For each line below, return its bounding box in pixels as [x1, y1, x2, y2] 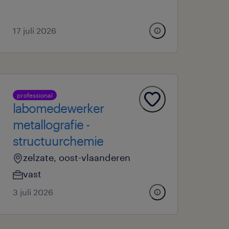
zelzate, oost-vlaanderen [23, 152, 131, 163]
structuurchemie [13, 133, 104, 148]
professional [17, 91, 53, 99]
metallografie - [13, 117, 90, 132]
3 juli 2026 [13, 187, 54, 197]
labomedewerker [13, 101, 104, 116]
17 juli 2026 [13, 26, 57, 35]
